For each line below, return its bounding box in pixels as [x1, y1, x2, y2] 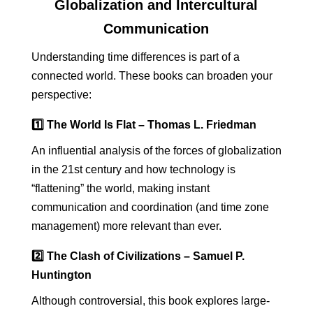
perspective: [31, 89, 92, 101]
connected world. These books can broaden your [31, 70, 272, 82]
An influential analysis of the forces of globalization [31, 145, 282, 156]
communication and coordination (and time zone [31, 201, 269, 213]
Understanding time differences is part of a [31, 51, 240, 63]
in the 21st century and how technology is [31, 163, 235, 175]
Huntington [31, 269, 92, 281]
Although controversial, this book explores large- [31, 295, 270, 307]
